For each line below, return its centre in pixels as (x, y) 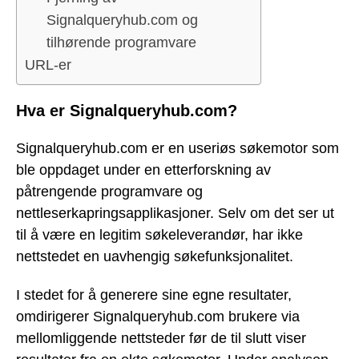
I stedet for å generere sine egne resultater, (154, 295)
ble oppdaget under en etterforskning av (143, 169)
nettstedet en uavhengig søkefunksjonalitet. (155, 256)
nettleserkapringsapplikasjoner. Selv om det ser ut (175, 213)
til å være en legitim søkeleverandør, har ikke (159, 234)
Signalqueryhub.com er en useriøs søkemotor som (177, 148)
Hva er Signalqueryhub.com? (127, 111)
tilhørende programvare (121, 43)
